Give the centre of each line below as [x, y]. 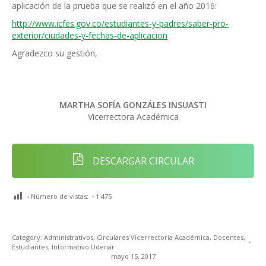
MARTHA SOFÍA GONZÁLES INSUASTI [133, 105]
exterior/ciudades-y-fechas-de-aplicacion [90, 35]
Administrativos [69, 237]
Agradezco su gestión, [55, 53]
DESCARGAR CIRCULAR [142, 161]
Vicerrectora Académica [133, 117]
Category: [28, 237]
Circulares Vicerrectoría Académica [153, 237]
